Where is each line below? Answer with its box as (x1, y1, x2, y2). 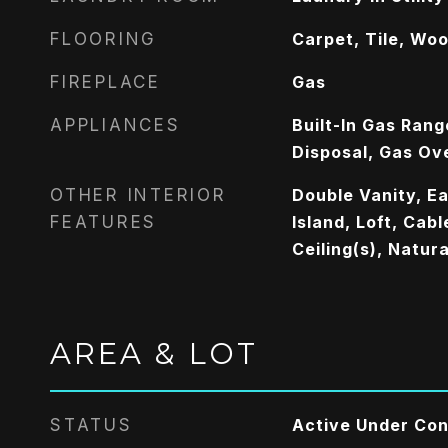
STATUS (50, 415, 133, 435)
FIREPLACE (50, 72, 161, 92)
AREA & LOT (50, 336, 258, 371)
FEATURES (50, 212, 157, 232)
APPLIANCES (50, 115, 181, 135)
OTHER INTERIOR (50, 185, 227, 205)
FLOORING (50, 29, 157, 49)
